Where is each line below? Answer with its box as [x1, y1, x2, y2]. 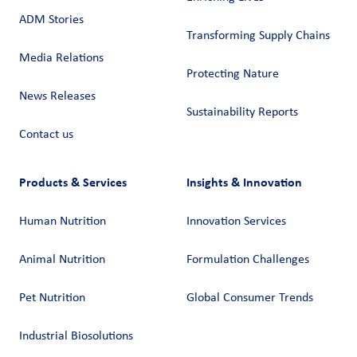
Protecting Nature [186, 68, 279, 81]
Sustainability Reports [186, 106, 298, 120]
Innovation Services [186, 215, 286, 229]
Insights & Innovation [186, 175, 302, 190]
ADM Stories [19, 14, 84, 27]
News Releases [19, 90, 96, 104]
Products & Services [19, 175, 127, 190]
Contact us [19, 128, 73, 142]
